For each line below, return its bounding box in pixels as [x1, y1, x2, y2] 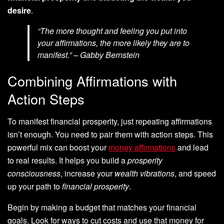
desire [7, 4, 31, 16]
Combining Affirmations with [7, 71, 177, 91]
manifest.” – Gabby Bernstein [37, 48, 139, 60]
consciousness [7, 167, 60, 179]
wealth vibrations [114, 167, 174, 179]
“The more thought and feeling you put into [37, 24, 187, 36]
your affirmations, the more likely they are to [37, 36, 189, 48]
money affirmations [108, 141, 175, 153]
